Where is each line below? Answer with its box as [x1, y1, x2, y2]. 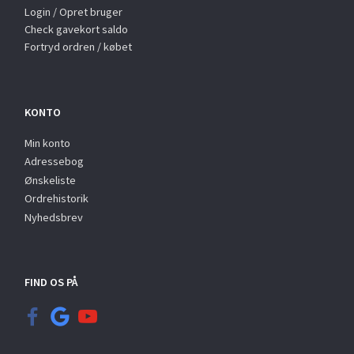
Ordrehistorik [24, 190, 88, 205]
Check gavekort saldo [24, 21, 128, 36]
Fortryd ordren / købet [24, 39, 132, 54]
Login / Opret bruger [24, 4, 122, 19]
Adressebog [24, 153, 84, 168]
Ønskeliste [24, 172, 76, 187]
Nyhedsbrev [24, 209, 83, 224]
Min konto [24, 135, 70, 150]
